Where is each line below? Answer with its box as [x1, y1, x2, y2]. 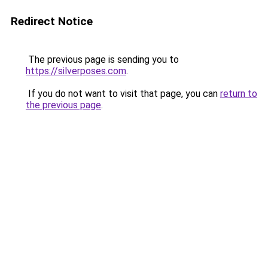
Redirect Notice [11, 14, 93, 28]
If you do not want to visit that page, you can [26, 88, 220, 99]
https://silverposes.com [26, 65, 126, 77]
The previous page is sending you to [26, 54, 179, 65]
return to [220, 88, 257, 99]
